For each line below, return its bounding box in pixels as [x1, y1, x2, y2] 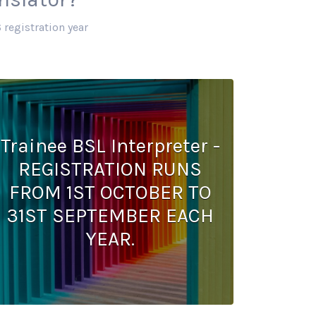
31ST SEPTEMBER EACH [6, 203, 214, 227]
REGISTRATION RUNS [18, 157, 202, 181]
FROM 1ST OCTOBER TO [8, 180, 212, 204]
